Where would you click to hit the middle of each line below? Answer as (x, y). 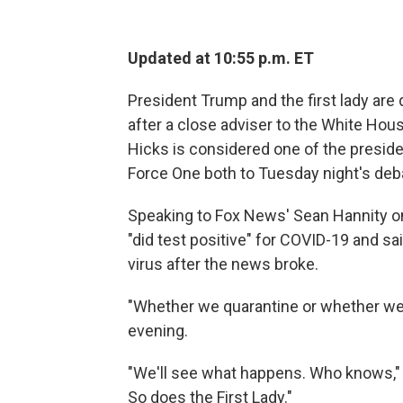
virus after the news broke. (223, 264)
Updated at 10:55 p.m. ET (221, 58)
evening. (158, 331)
